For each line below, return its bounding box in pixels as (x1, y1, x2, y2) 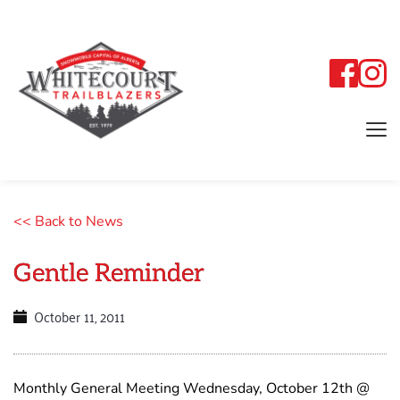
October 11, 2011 (33, 303, 125, 329)
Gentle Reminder (13, 258, 204, 288)
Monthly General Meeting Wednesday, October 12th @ (13, 378, 370, 398)
